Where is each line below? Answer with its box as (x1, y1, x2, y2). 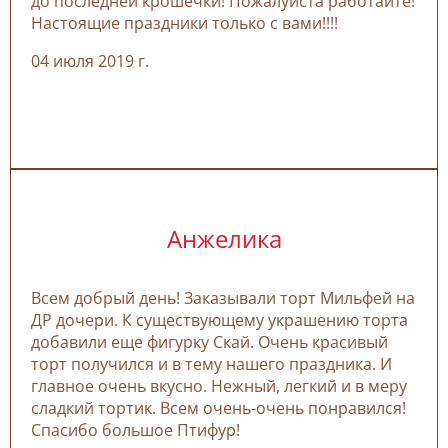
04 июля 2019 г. (31, 50, 149, 73)
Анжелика (166, 221, 282, 255)
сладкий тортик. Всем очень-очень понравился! (31, 396, 406, 419)
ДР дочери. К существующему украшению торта (31, 308, 408, 331)
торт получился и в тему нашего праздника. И (31, 352, 392, 375)
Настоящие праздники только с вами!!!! (31, 12, 338, 35)
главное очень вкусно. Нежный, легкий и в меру (31, 374, 407, 397)
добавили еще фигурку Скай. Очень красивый (31, 330, 388, 353)
